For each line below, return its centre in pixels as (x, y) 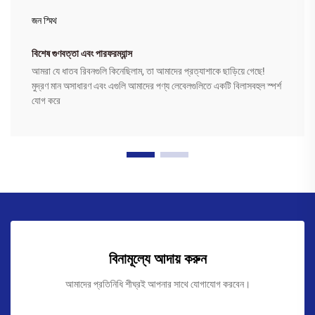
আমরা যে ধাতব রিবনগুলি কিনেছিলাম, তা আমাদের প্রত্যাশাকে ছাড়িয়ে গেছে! (148, 71)
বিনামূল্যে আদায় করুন (157, 259)
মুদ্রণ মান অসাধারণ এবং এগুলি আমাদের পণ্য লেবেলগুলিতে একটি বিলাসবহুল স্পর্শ (156, 86)
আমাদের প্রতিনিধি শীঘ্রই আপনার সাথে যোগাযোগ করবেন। (157, 284)
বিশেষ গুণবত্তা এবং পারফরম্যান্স (82, 54)
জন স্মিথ (44, 21)
